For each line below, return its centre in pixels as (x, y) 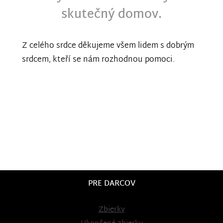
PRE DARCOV (111, 184)
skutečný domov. (111, 15)
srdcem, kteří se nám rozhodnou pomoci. (98, 60)
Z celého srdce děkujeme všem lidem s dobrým (108, 46)
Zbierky (111, 210)
